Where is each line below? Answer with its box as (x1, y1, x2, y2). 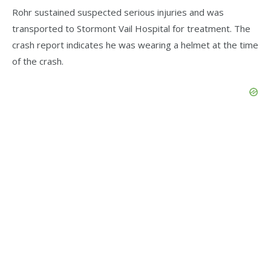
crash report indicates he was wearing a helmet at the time (12, 39, 258, 51)
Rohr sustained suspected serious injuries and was (12, 6, 224, 19)
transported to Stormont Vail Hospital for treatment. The (12, 22, 250, 35)
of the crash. (12, 55, 64, 68)
